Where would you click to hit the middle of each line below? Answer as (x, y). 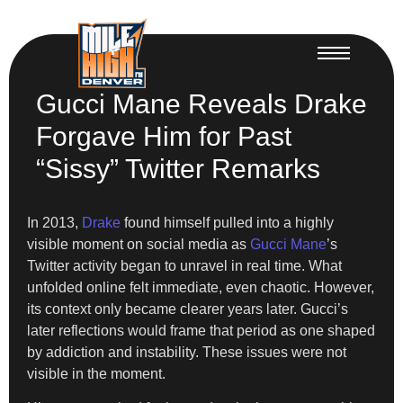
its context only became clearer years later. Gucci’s (188, 309)
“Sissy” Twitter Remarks (178, 168)
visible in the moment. (96, 373)
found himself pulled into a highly (227, 222)
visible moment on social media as (139, 244)
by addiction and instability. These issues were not (187, 352)
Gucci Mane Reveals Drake (201, 103)
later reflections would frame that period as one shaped (201, 330)
